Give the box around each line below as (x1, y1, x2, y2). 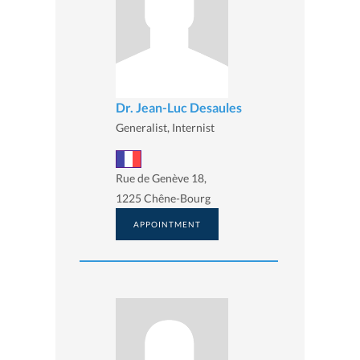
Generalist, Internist (116, 120, 215, 134)
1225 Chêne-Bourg (116, 191, 211, 206)
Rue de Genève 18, (116, 171, 207, 186)
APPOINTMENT (133, 219, 201, 230)
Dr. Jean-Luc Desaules (116, 99, 242, 115)
